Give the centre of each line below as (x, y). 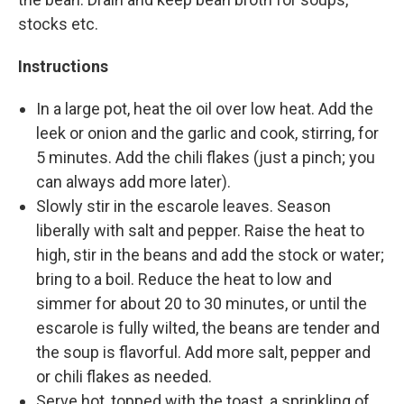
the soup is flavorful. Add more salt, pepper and (203, 352)
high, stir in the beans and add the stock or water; (210, 254)
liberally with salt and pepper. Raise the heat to (200, 230)
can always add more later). (133, 181)
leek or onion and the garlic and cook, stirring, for (207, 133)
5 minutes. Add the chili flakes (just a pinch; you (206, 157)
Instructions (63, 66)
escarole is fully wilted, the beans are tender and (208, 327)
